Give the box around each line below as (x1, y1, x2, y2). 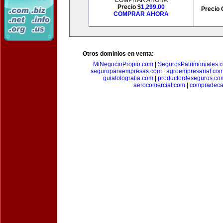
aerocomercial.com (133, 82, 185, 89)
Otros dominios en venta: (83, 50, 154, 57)
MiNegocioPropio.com (93, 61, 153, 68)
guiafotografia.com (103, 75, 153, 82)
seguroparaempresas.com (91, 68, 162, 75)
